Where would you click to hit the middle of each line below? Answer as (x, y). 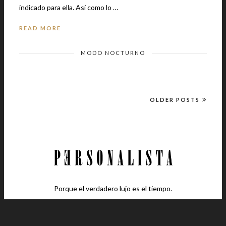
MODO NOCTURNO (113, 52)
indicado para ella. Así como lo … (97, 7)
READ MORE (40, 28)
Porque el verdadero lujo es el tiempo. (113, 188)
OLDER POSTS (175, 99)
